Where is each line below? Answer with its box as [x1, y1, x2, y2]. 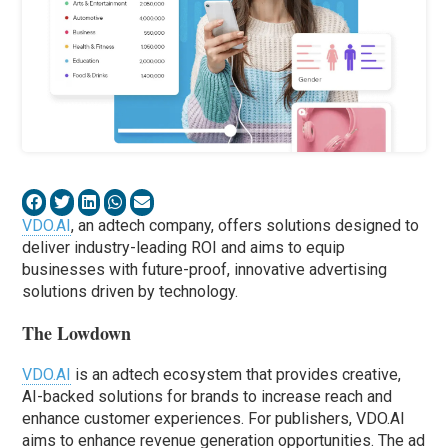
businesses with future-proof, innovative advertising [22, 260, 388, 280]
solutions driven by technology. [22, 282, 239, 302]
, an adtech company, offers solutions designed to [71, 216, 420, 236]
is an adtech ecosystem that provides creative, [71, 365, 402, 385]
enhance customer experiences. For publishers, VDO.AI [22, 409, 406, 429]
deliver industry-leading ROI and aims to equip [22, 238, 346, 258]
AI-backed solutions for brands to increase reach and [22, 387, 393, 407]
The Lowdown [22, 320, 132, 347]
